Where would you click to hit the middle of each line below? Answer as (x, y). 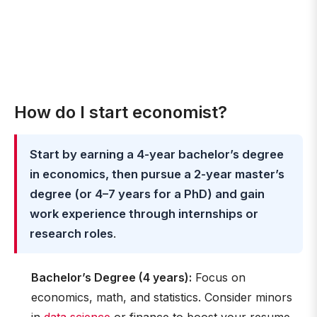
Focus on (219, 277)
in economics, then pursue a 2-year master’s (157, 174)
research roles (71, 234)
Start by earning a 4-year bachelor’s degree (157, 154)
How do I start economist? (121, 112)
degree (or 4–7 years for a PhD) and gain (147, 194)
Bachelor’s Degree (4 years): (111, 277)
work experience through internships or (144, 214)
